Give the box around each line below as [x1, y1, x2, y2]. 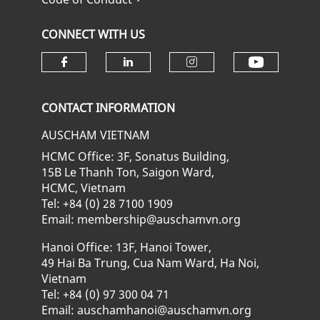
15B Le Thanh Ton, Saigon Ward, [41, 164, 215, 180]
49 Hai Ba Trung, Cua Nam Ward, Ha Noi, [41, 255, 260, 271]
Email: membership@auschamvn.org [41, 211, 241, 227]
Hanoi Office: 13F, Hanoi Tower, [41, 239, 212, 255]
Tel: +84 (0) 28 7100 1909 [41, 196, 174, 211]
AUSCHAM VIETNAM [41, 127, 151, 143]
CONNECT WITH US [41, 26, 146, 42]
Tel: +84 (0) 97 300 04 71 [41, 286, 170, 302]
